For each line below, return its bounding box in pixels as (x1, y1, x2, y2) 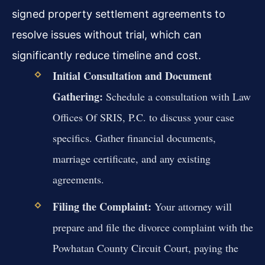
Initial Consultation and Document (52, 67, 212, 83)
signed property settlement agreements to (12, 7, 225, 20)
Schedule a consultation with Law (102, 89, 251, 104)
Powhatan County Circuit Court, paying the (52, 240, 238, 255)
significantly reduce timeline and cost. (12, 49, 201, 62)
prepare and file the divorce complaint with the (52, 219, 253, 234)
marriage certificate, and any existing (52, 151, 211, 166)
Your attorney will (151, 199, 232, 214)
